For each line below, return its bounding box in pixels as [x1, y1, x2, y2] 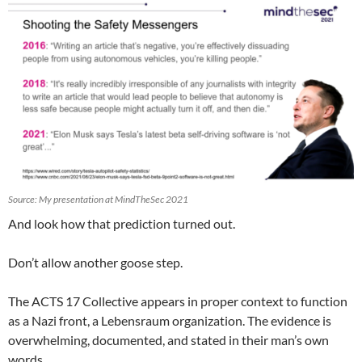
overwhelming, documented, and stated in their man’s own [8, 331, 329, 347]
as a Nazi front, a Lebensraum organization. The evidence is [8, 312, 331, 328]
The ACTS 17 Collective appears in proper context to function [8, 293, 347, 309]
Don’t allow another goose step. [8, 254, 183, 270]
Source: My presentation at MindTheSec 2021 [8, 192, 188, 205]
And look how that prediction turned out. [8, 215, 235, 231]
